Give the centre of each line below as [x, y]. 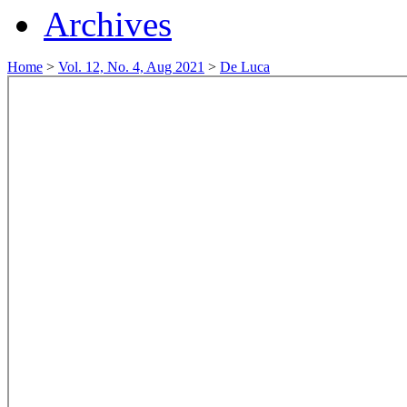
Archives [108, 24]
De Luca [245, 66]
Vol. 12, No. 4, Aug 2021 [131, 66]
